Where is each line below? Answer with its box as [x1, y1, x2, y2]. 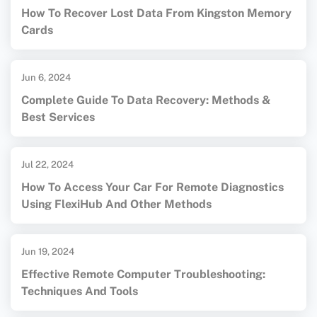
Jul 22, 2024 [21, 159, 74, 171]
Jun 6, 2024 [21, 72, 71, 83]
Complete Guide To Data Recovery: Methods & [21, 93, 271, 108]
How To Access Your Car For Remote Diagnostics [21, 180, 284, 195]
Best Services [21, 110, 95, 125]
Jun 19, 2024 [21, 246, 74, 258]
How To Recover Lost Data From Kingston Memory [21, 6, 292, 21]
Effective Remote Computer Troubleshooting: [21, 267, 265, 282]
